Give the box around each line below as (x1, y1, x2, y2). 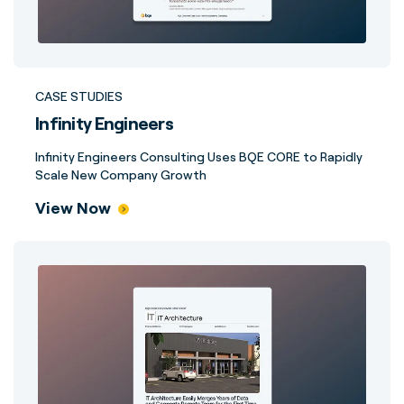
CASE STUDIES (35, 88, 123, 104)
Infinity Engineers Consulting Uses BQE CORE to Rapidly (35, 149, 363, 164)
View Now (35, 197, 111, 217)
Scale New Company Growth (35, 167, 207, 182)
